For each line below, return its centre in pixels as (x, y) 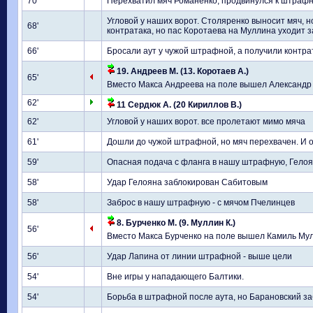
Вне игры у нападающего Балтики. (175, 277)
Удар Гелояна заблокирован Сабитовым (187, 182)
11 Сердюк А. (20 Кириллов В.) (178, 105)
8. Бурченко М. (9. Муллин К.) (175, 223)
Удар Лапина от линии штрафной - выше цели (199, 256)
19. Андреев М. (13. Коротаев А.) (182, 71)
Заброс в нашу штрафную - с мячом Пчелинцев (201, 203)
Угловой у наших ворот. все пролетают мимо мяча (206, 122)
